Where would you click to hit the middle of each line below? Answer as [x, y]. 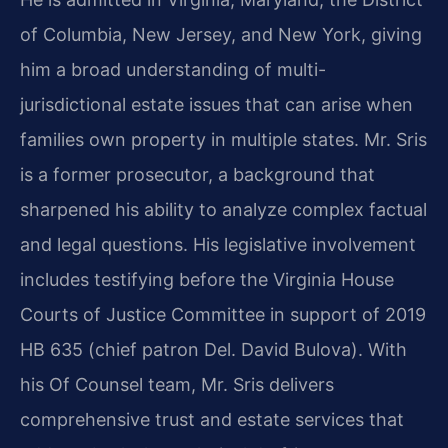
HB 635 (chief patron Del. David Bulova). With [213, 350]
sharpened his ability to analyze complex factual [223, 210]
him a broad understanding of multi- [173, 70]
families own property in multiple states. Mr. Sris [223, 140]
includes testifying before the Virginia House [207, 280]
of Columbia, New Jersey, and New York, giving [221, 35]
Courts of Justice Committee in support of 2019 [223, 315]
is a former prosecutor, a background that [197, 175]
